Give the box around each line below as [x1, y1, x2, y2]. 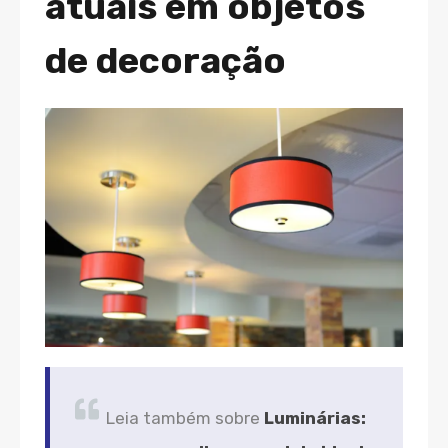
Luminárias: [264, 407, 366, 428]
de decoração [45, 38, 286, 82]
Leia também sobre [106, 407, 264, 428]
